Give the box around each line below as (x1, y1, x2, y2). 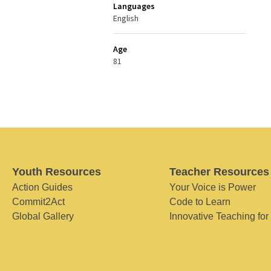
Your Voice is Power (169, 182, 256, 192)
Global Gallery (12, 211, 74, 221)
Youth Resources (12, 166, 101, 178)
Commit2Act (12, 197, 65, 207)
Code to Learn (169, 197, 230, 207)
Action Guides (12, 182, 73, 192)
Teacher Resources (169, 166, 269, 178)
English (113, 13, 139, 24)
